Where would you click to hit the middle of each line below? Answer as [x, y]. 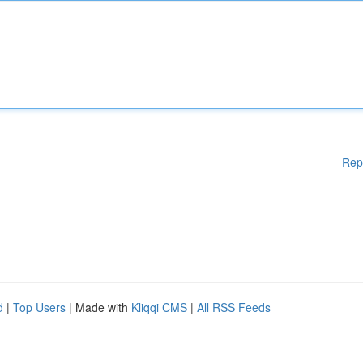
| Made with [98, 307]
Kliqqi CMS [159, 307]
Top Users [39, 307]
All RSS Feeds [234, 307]
